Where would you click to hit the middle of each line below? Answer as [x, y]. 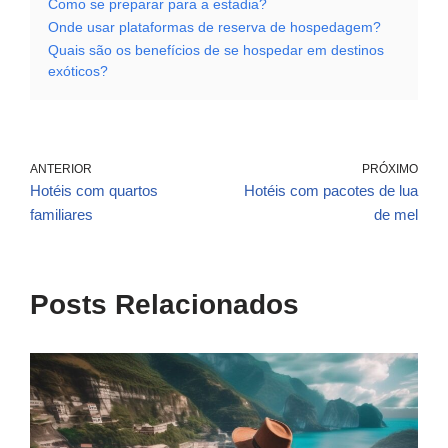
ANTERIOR [61, 169]
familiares [61, 215]
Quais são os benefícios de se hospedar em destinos [216, 51]
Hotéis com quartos [94, 191]
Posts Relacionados [164, 305]
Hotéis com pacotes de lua [331, 191]
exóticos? [78, 72]
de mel [396, 215]
